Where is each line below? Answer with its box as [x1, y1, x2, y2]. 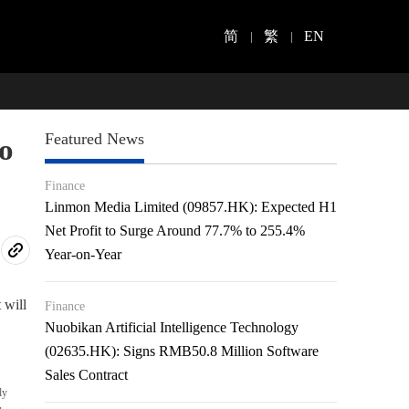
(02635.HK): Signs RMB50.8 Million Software [45, 343, 320, 359]
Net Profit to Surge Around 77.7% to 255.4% [45, 223, 306, 238]
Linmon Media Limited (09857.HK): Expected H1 [45, 199, 338, 215]
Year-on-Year [45, 246, 122, 262]
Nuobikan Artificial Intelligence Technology [45, 320, 299, 335]
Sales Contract [45, 367, 129, 383]
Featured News [45, 130, 145, 148]
